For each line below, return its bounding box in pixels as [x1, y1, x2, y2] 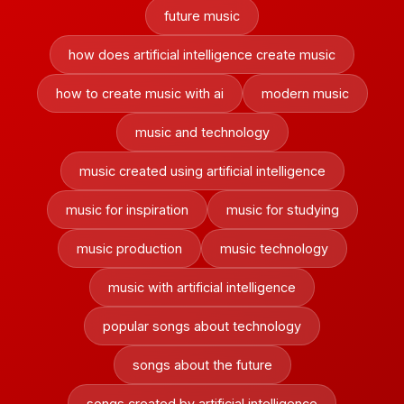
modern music [261, 86, 349, 101]
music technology [219, 241, 328, 256]
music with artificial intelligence [108, 280, 296, 295]
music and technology [134, 124, 270, 140]
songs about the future [132, 357, 272, 372]
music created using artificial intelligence [78, 163, 326, 179]
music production [76, 241, 182, 256]
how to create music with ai [55, 86, 224, 101]
